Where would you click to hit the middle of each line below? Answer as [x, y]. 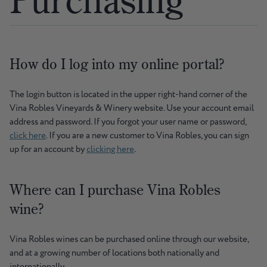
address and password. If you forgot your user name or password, [128, 122]
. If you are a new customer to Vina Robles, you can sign [148, 136]
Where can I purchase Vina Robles [115, 190]
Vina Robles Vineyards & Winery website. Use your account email [132, 108]
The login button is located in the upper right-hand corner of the [128, 95]
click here [28, 136]
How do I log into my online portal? [117, 64]
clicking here [110, 150]
